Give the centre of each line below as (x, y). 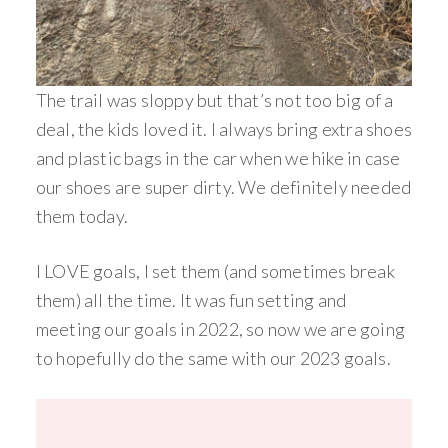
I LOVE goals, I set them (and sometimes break (215, 270)
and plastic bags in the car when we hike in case (218, 157)
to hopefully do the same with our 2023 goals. (213, 357)
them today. (82, 215)
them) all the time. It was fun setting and (191, 299)
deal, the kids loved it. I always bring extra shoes (224, 128)
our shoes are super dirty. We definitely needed (223, 186)
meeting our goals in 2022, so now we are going (220, 328)
